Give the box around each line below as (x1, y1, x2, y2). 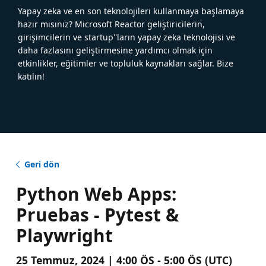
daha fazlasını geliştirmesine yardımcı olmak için (18, 44, 213, 56)
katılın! (18, 70, 45, 82)
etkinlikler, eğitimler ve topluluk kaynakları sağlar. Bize (18, 57, 233, 69)
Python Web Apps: (15, 181, 176, 206)
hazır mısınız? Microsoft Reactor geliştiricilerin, (18, 18, 205, 30)
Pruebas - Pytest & (15, 202, 179, 227)
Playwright (15, 223, 113, 248)
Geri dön (24, 158, 59, 170)
